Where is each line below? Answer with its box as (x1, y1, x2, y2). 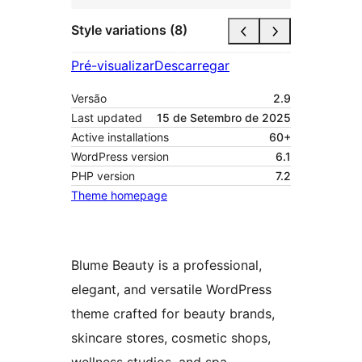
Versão (71, 90, 107, 105)
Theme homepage (71, 187, 167, 202)
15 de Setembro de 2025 (157, 110, 291, 124)
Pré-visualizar (71, 57, 154, 74)
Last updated (71, 110, 142, 124)
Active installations (71, 129, 169, 144)
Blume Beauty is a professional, (71, 256, 262, 273)
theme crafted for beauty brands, (71, 305, 275, 322)
